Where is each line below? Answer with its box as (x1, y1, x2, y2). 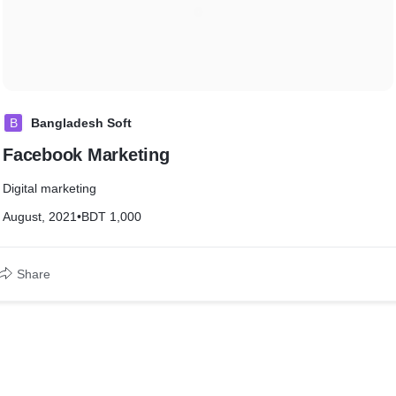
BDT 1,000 (81, 209, 141, 224)
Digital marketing (3, 181, 96, 195)
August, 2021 (3, 209, 77, 224)
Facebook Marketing (3, 145, 170, 164)
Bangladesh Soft (31, 116, 132, 130)
